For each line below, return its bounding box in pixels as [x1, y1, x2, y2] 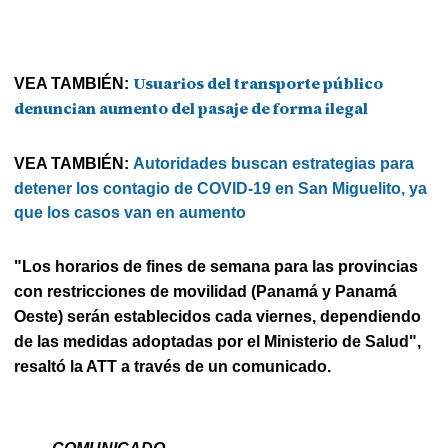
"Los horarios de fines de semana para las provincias [14, 258, 419, 275]
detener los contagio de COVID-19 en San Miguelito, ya [14, 180, 428, 197]
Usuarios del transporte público [133, 72, 384, 94]
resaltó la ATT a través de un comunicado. [14, 358, 332, 375]
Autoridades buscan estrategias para [133, 155, 415, 172]
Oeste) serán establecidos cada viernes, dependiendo [14, 308, 422, 325]
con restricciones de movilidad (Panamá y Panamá [14, 283, 398, 300]
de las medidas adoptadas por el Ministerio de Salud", [14, 333, 422, 350]
